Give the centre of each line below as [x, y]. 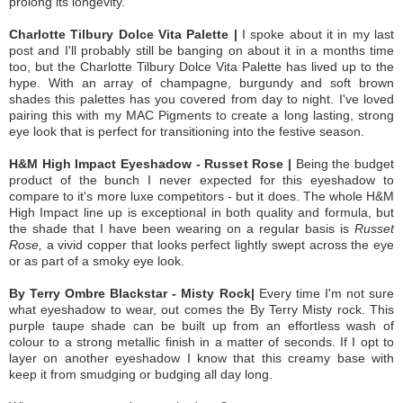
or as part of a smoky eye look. [99, 261]
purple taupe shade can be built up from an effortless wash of [201, 326]
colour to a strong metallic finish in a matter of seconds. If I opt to [201, 342]
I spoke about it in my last [318, 35]
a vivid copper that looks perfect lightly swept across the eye [220, 245]
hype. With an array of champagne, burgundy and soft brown [201, 83]
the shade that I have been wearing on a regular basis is [182, 229]
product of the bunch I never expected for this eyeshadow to [201, 180]
